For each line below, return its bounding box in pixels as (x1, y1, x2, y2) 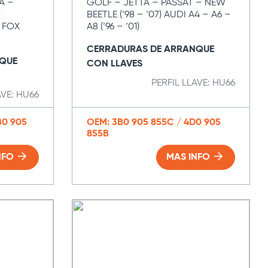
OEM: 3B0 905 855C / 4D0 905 (86, 118, 221, 127)
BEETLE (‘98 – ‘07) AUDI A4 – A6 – (86, 10, 231, 20)
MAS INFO (166, 153, 213, 162)
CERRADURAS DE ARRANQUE (86, 45, 214, 54)
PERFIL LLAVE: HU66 (151, 78, 235, 88)
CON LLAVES (86, 59, 142, 69)
